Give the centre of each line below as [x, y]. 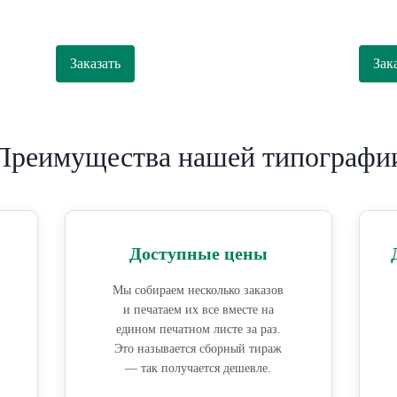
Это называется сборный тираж [198, 349]
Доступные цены [198, 254]
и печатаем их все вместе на [198, 310]
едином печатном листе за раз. [198, 330]
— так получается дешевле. [198, 369]
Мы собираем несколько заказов [198, 291]
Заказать [96, 64]
